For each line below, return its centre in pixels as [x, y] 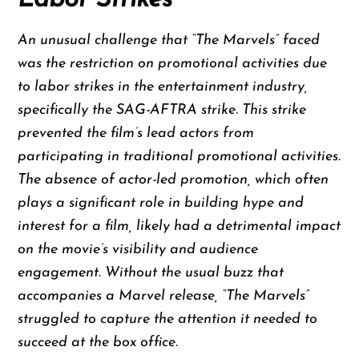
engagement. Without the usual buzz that [151, 272]
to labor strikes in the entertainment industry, [163, 87]
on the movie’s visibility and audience [138, 249]
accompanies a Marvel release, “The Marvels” [164, 296]
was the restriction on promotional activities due [173, 63]
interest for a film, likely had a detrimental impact [179, 226]
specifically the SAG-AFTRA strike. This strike [162, 110]
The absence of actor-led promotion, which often [173, 179]
